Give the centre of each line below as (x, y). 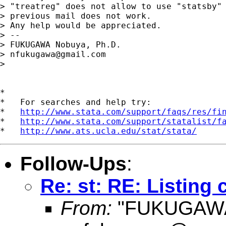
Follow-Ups (73, 163)
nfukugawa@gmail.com (58, 54)
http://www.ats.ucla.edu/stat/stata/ (108, 131)
